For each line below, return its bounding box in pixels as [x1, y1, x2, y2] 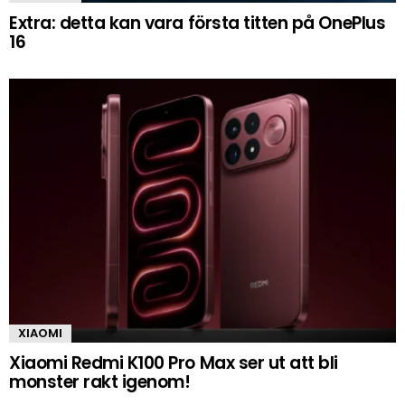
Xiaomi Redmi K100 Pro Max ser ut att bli [9, 351, 338, 376]
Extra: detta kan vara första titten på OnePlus [9, 11, 386, 36]
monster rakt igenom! [9, 370, 191, 395]
